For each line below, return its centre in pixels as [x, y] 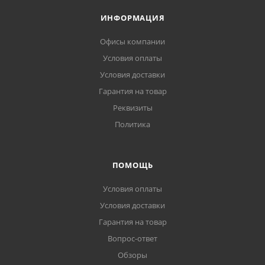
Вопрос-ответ [132, 238]
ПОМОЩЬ [132, 165]
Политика [132, 124]
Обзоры [132, 255]
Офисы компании [132, 41]
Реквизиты [132, 108]
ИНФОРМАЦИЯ [132, 18]
